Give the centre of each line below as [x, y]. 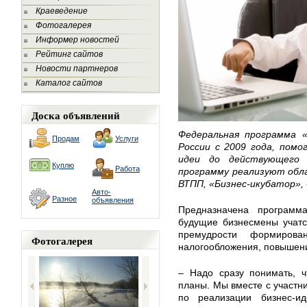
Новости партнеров [77, 69]
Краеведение [62, 11]
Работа [127, 169]
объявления [113, 200]
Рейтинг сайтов [69, 54]
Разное [64, 199]
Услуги [127, 138]
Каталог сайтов [69, 83]
